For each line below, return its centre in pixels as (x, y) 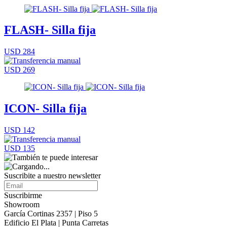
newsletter (85, 176)
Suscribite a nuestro (36, 176)
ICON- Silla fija (45, 109)
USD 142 (20, 130)
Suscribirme (23, 196)
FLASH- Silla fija (50, 30)
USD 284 (20, 52)
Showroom (22, 205)
